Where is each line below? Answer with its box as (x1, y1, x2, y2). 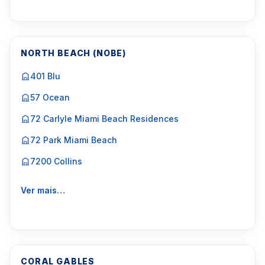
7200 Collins (30, 156, 82, 166)
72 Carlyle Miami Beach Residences (30, 114, 179, 124)
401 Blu (30, 71, 60, 81)
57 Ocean (30, 92, 70, 102)
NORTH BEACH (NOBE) (21, 48, 127, 58)
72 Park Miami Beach (30, 135, 117, 145)
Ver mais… (21, 185, 65, 195)
